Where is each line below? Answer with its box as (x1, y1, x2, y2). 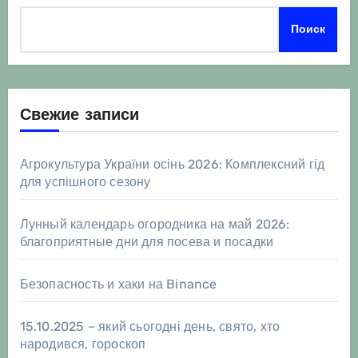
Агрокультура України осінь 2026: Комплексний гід (19, 157, 325, 173)
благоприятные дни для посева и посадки (19, 234, 274, 250)
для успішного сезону (19, 174, 151, 190)
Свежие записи (19, 108, 139, 125)
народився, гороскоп (19, 336, 146, 352)
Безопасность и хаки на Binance (19, 276, 217, 292)
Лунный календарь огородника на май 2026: (19, 217, 290, 233)
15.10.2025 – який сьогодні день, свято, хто (19, 319, 280, 335)
